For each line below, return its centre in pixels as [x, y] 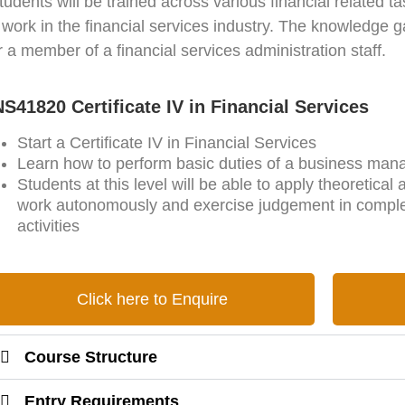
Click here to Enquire [152, 300]
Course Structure [91, 358]
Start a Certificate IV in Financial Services [167, 143]
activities [49, 226]
